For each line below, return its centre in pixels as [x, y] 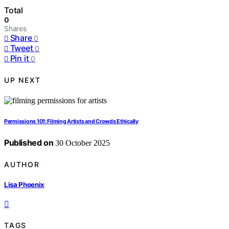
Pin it [19, 59]
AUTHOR [22, 164]
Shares [15, 29]
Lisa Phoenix [25, 184]
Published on [29, 143]
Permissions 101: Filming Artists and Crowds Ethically [71, 122]
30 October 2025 [82, 143]
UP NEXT [22, 80]
